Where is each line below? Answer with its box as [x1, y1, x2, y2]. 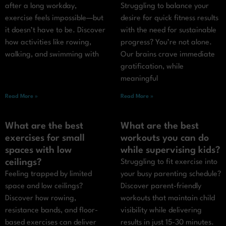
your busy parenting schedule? [121, 171, 221, 179]
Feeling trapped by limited [5, 171, 92, 179]
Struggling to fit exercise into [121, 158, 217, 166]
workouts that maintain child [121, 195, 215, 203]
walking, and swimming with [5, 51, 99, 59]
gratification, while [121, 63, 184, 71]
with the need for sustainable [121, 27, 216, 35]
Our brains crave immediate [121, 51, 215, 59]
